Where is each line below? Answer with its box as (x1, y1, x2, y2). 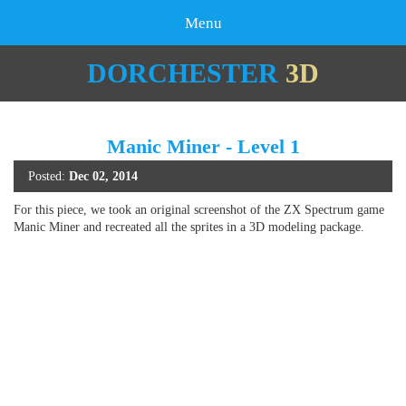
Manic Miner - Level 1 (106, 135, 300, 158)
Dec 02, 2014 (69, 169, 138, 183)
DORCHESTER (87, 58, 278, 88)
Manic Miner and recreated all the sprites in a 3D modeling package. (14, 220, 364, 234)
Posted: (28, 169, 69, 183)
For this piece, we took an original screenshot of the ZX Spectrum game (14, 203, 384, 217)
